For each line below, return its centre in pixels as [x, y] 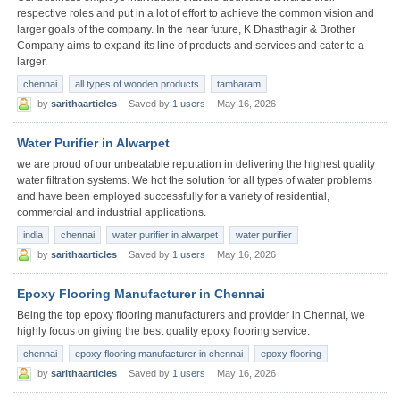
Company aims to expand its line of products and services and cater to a [191, 45]
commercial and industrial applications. [112, 212]
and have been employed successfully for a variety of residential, [173, 196]
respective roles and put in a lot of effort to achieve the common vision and [196, 13]
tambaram [239, 83]
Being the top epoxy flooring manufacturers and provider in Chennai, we [191, 315]
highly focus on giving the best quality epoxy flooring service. [163, 331]
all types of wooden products [137, 83]
